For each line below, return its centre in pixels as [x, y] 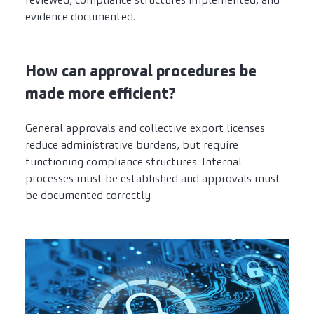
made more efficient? [101, 94]
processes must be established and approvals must [153, 179]
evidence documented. [80, 17]
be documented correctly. [89, 196]
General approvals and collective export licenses [145, 128]
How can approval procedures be [141, 71]
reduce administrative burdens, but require [132, 145]
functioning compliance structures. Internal [134, 162]
